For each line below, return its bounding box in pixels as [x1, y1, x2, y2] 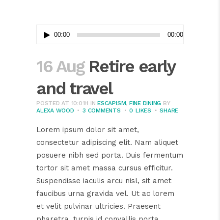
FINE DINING [129, 100, 162, 107]
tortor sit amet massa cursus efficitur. [36, 164, 173, 173]
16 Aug [36, 56, 84, 77]
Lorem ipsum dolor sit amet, [36, 125, 139, 135]
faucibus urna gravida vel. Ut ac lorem [36, 189, 174, 198]
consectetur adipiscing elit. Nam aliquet [36, 138, 178, 147]
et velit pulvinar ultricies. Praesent [36, 202, 161, 211]
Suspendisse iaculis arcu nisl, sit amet [36, 176, 171, 186]
